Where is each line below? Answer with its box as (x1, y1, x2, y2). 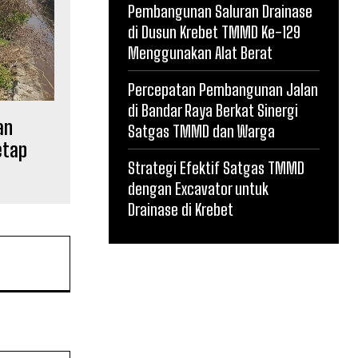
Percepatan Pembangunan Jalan (128, 80, 318, 99)
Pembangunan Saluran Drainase (128, 2, 312, 21)
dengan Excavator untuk (128, 179, 268, 198)
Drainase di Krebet (128, 200, 233, 219)
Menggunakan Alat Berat (128, 43, 272, 62)
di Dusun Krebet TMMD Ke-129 (128, 22, 300, 42)
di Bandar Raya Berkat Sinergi (128, 101, 298, 120)
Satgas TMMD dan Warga (128, 121, 275, 141)
